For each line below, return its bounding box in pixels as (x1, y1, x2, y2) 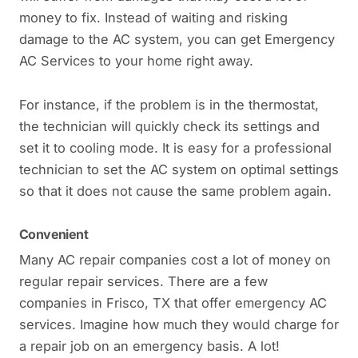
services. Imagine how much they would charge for (19, 316, 339, 332)
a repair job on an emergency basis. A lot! (19, 337, 280, 354)
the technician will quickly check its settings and (19, 118, 320, 135)
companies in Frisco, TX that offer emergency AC (19, 294, 327, 311)
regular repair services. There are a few (19, 272, 268, 289)
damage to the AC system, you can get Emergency (19, 30, 335, 47)
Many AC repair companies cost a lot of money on (19, 251, 331, 268)
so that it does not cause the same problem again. (19, 183, 332, 200)
